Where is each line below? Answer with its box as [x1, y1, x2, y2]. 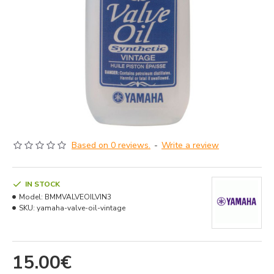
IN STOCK [25, 179, 60, 189]
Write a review [161, 139, 219, 151]
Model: [19, 192, 43, 202]
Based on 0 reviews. [72, 139, 150, 151]
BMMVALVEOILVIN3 [45, 192, 111, 202]
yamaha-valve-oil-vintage [37, 203, 125, 213]
